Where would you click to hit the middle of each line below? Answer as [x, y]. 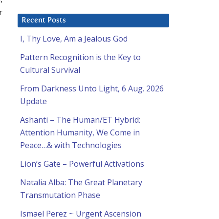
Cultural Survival [50, 70]
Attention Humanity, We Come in [80, 133]
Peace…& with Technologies [71, 145]
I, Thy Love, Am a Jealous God [74, 39]
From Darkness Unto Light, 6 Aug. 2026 [92, 89]
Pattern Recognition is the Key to [80, 57]
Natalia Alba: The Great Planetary [81, 183]
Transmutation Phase [60, 195]
